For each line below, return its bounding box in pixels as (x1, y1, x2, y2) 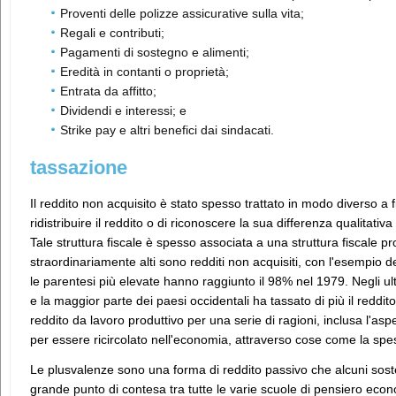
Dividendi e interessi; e (60, 103, 187, 118)
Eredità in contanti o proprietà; (60, 65, 229, 79)
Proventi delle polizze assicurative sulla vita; (60, 6, 304, 20)
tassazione (30, 156, 127, 179)
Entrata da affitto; (60, 84, 156, 98)
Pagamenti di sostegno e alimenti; (60, 45, 249, 59)
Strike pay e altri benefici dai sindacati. (60, 123, 274, 137)
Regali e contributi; (60, 26, 164, 40)
